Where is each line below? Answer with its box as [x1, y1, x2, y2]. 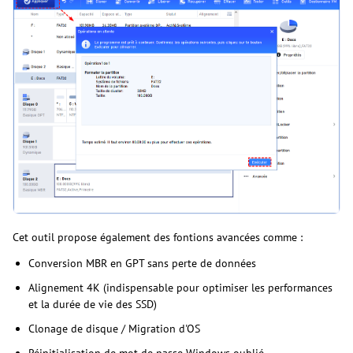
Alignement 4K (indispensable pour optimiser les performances [28, 280, 333, 295]
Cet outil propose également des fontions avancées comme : [13, 229, 303, 244]
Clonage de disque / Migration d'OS [28, 321, 200, 336]
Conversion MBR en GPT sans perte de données [28, 255, 256, 270]
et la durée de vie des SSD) [28, 296, 157, 311]
